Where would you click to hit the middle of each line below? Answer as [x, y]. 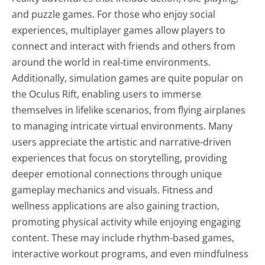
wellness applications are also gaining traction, [116, 206]
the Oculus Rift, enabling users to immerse [107, 94]
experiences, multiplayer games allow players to [119, 30]
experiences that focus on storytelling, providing [120, 158]
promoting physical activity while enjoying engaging [127, 222]
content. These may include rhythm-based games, [123, 238]
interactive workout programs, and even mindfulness [130, 254]
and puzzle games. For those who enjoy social [114, 14]
